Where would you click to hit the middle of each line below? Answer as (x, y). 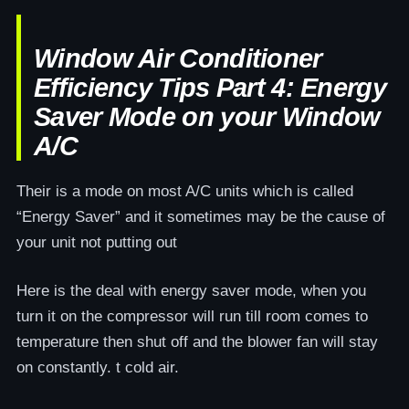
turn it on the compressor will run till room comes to (192, 316)
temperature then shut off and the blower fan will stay (197, 342)
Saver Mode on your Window (207, 117)
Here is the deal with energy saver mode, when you (191, 291)
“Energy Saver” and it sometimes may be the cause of (201, 217)
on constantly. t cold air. (98, 367)
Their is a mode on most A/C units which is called (185, 191)
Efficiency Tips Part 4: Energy (210, 88)
